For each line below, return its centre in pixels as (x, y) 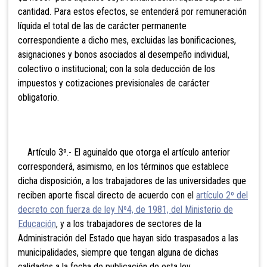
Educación (37, 223)
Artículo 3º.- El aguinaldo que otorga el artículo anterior (124, 152)
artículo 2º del (222, 195)
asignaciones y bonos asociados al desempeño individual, (124, 54)
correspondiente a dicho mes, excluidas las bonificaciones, (127, 40)
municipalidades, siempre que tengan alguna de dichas (118, 252)
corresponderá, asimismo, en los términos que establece (123, 166)
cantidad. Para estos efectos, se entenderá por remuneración (132, 11)
